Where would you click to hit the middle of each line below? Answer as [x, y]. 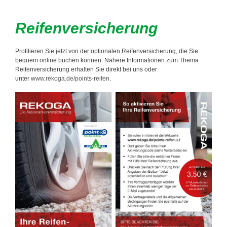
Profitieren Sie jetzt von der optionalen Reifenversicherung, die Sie [107, 51]
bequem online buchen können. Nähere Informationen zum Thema [107, 61]
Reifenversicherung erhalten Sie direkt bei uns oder [86, 70]
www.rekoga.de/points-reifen [70, 79]
